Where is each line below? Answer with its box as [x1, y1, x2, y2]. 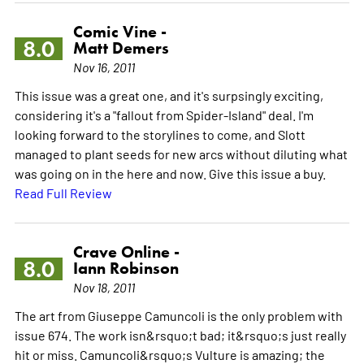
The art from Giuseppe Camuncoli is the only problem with [14, 307, 343, 324]
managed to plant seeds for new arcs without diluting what [14, 145, 348, 162]
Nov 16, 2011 [72, 58, 135, 76]
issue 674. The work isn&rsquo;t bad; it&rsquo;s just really [14, 327, 346, 344]
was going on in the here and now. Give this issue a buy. [14, 165, 326, 182]
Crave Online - [72, 242, 180, 262]
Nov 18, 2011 [72, 279, 135, 296]
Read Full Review [14, 184, 112, 201]
